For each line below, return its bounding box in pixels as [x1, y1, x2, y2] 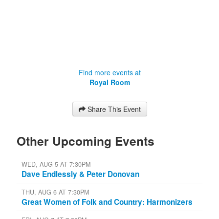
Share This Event [87, 104, 141, 114]
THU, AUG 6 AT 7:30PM [22, 187, 89, 197]
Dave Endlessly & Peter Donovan [22, 168, 139, 179]
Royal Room [89, 77, 130, 87]
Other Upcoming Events [17, 131, 154, 150]
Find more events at [78, 67, 141, 77]
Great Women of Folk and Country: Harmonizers [22, 196, 193, 207]
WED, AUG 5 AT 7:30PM [22, 159, 90, 169]
